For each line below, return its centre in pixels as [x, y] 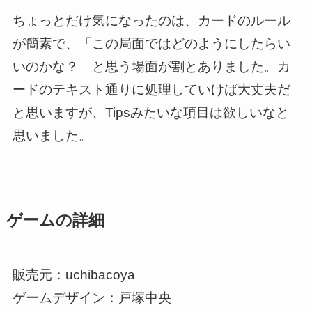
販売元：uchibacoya [73, 274]
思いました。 [52, 136]
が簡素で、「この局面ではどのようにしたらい [151, 44]
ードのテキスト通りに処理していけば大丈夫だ [151, 90]
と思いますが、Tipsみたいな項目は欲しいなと [150, 113]
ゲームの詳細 [55, 221]
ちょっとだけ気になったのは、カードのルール [151, 21]
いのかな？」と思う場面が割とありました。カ [151, 67]
